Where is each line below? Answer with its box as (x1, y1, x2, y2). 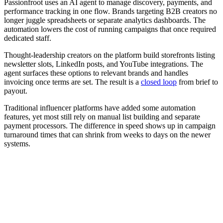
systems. (4, 139, 30, 148)
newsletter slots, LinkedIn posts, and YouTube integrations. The (4, 60, 203, 69)
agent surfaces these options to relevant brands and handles (4, 69, 188, 78)
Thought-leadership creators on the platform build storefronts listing (4, 51, 215, 60)
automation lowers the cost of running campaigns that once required (4, 25, 216, 34)
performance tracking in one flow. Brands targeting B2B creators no (4, 7, 217, 16)
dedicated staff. (4, 34, 51, 43)
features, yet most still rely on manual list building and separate (4, 112, 200, 121)
